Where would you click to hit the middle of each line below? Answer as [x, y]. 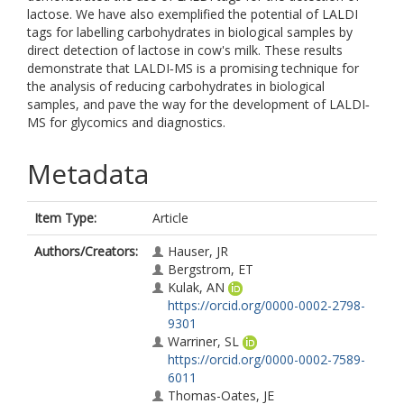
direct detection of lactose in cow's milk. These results [185, 50]
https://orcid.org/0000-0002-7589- [266, 359]
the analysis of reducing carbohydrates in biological [176, 86]
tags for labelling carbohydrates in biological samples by [190, 32]
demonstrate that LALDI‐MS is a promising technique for [193, 68]
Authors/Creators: [86, 251]
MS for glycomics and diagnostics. [126, 122]
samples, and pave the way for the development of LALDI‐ [198, 104]
